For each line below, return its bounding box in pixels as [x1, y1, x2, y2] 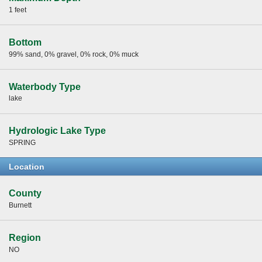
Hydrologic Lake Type [9, 126, 106, 136]
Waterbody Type [9, 81, 81, 92]
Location [9, 162, 44, 172]
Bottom [9, 37, 42, 47]
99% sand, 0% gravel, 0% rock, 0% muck [9, 50, 139, 58]
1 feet [9, 5, 26, 14]
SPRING [9, 139, 36, 147]
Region [9, 232, 41, 243]
